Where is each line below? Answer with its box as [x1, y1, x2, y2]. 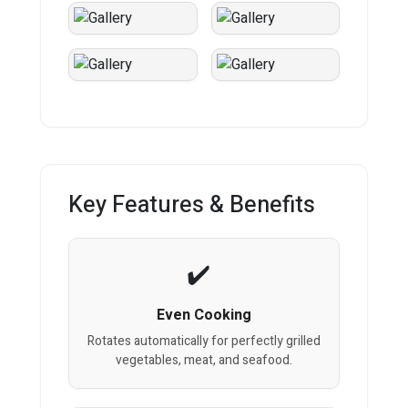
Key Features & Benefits [68, 189, 315, 223]
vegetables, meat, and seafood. [116, 351, 292, 371]
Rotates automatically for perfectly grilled [87, 331, 321, 352]
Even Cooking [157, 304, 251, 327]
